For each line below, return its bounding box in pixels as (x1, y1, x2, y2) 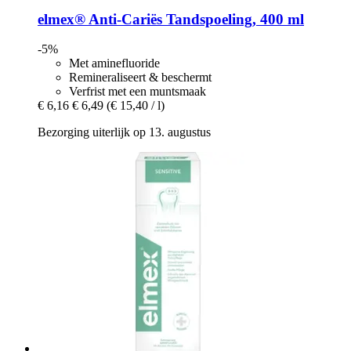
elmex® (38, 10, 85, 27)
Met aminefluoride (69, 56, 160, 71)
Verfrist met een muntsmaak (69, 85, 206, 99)
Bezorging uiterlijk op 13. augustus (38, 125, 211, 139)
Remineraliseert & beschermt (69, 71, 212, 85)
